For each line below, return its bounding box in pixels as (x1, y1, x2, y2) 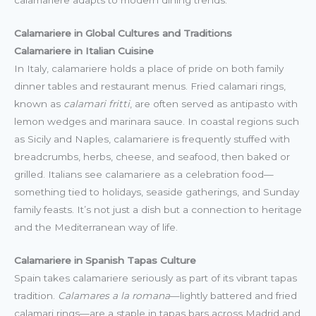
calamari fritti (63, 98, 130, 110)
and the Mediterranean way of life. (14, 221, 178, 233)
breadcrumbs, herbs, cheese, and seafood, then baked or (14, 151, 290, 163)
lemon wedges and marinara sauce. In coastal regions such (14, 116, 299, 128)
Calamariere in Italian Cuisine (14, 45, 154, 57)
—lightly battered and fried (170, 290, 297, 302)
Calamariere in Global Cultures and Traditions (14, 28, 232, 39)
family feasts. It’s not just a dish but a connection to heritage (14, 204, 302, 216)
